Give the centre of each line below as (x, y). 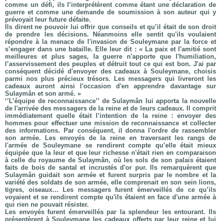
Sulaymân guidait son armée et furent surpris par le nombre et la (110, 175)
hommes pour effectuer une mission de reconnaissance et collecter (110, 123)
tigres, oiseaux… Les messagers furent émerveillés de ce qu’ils (110, 190)
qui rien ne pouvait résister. (48, 204)
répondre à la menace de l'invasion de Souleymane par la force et (110, 42)
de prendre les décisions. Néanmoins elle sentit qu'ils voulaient (110, 34)
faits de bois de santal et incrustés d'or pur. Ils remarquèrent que (110, 167)
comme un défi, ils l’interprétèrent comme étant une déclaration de (110, 5)
